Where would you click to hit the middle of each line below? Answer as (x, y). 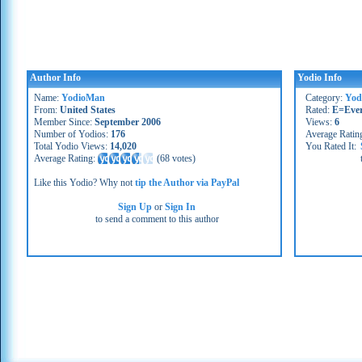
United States (88, 110)
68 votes (176, 158)
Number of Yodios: (72, 134)
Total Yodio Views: (72, 146)
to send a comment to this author (157, 219)
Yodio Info (320, 78)
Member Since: (64, 122)
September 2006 (128, 122)
